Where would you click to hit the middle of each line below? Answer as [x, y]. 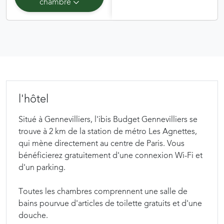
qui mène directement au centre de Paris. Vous [101, 144]
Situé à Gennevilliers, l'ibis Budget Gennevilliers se [108, 120]
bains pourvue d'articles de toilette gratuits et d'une [110, 204]
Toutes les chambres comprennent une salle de [103, 192]
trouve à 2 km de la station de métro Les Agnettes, [108, 132]
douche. [33, 216]
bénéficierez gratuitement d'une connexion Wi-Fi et [110, 156]
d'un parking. [42, 168]
